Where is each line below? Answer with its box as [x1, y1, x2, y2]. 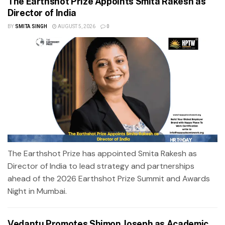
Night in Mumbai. [8, 185, 67, 196]
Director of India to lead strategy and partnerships [8, 160, 194, 171]
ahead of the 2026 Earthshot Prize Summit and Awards [8, 173, 210, 184]
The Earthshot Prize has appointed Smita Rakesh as [8, 148, 197, 159]
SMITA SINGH [15, 23, 47, 30]
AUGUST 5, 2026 [56, 23, 95, 30]
